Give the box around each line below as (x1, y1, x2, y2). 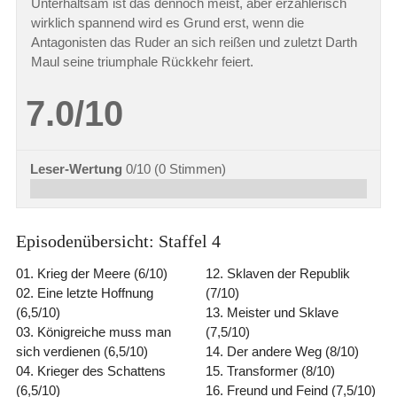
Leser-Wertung (29, 161, 122, 177)
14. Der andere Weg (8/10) (206, 343, 360, 359)
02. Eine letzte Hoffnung (15, 284, 153, 300)
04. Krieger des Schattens (15, 362, 166, 378)
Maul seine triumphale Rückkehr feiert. (30, 53, 253, 69)
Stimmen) (165, 161, 226, 177)
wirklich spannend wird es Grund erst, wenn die (30, 14, 304, 30)
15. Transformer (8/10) (206, 362, 336, 378)
